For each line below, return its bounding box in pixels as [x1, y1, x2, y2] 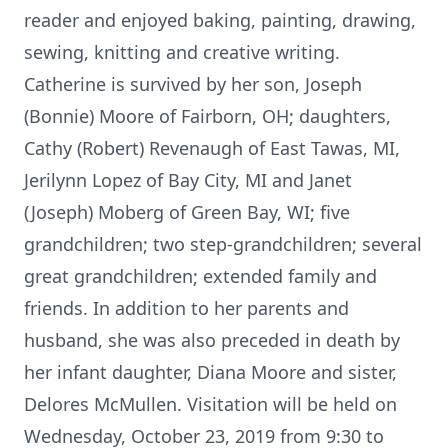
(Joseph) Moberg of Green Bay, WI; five [24, 200, 350, 224]
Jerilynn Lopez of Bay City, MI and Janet [24, 168, 352, 192]
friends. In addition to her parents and [24, 296, 349, 320]
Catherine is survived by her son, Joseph [24, 72, 362, 96]
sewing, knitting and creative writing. [24, 40, 345, 64]
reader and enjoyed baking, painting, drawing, [24, 8, 416, 32]
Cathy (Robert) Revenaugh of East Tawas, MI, [24, 136, 400, 160]
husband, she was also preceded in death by [24, 328, 400, 352]
